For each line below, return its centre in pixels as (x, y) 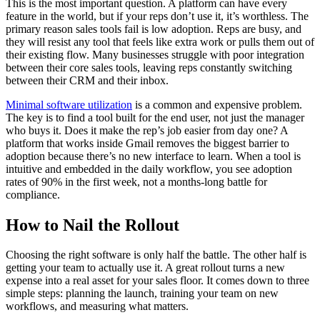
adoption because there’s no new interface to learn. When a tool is (153, 156)
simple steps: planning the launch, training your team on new (142, 294)
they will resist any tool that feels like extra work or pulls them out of (160, 41)
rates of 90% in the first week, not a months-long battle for (136, 181)
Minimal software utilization (69, 104)
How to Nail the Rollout (92, 225)
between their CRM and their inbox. (87, 80)
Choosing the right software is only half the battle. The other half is (156, 255)
